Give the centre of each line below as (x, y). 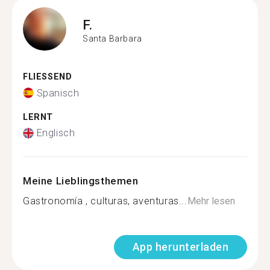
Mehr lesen (211, 201)
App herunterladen (180, 247)
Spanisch (58, 93)
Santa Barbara (112, 38)
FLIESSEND (44, 77)
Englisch (56, 133)
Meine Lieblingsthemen (81, 181)
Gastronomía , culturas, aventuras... (105, 201)
